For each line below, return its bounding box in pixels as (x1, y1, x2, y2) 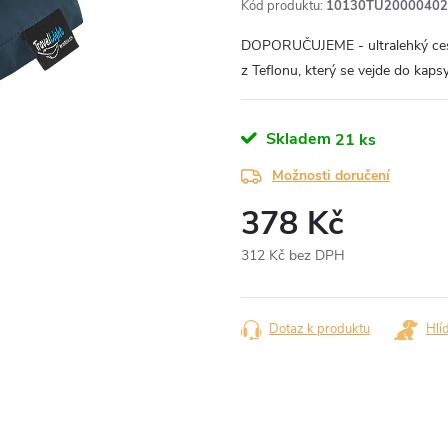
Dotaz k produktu (269, 320, 370, 338)
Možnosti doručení (272, 166, 390, 185)
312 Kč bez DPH (241, 246, 345, 265)
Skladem (262, 128, 331, 150)
